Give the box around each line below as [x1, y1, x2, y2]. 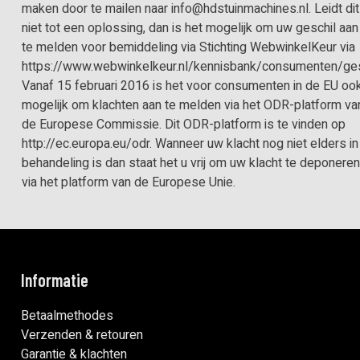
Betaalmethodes [21, 305, 114, 325]
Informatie [21, 268, 89, 290]
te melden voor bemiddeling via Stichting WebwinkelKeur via [22, 37, 356, 57]
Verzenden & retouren [21, 325, 144, 345]
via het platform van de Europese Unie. [22, 172, 236, 192]
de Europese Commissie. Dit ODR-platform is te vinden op [22, 114, 346, 134]
